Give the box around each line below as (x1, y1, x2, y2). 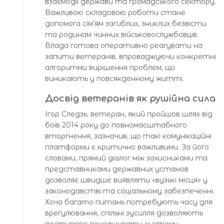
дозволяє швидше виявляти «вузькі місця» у (45, 175, 207, 184)
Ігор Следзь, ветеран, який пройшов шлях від (45, 109, 212, 118)
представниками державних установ (45, 164, 188, 173)
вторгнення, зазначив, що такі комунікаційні (45, 131, 211, 140)
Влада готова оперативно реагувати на (45, 40, 202, 50)
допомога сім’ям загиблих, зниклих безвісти (45, 18, 206, 28)
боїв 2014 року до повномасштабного (45, 120, 187, 129)
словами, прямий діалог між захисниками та (45, 153, 207, 162)
